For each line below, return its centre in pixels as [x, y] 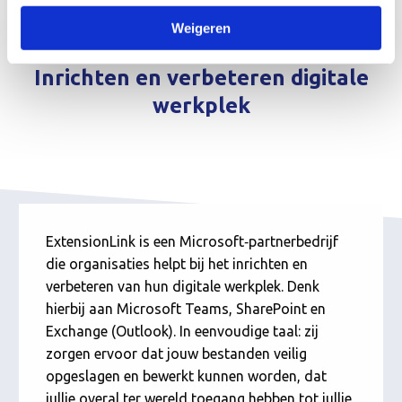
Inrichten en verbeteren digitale [201, 78]
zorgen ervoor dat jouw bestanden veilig [177, 354]
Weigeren [201, 28]
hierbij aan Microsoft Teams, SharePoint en [186, 309]
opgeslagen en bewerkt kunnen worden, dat [187, 376]
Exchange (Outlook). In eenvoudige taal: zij [183, 332]
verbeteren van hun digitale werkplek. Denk [183, 287]
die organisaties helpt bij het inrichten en [177, 264]
